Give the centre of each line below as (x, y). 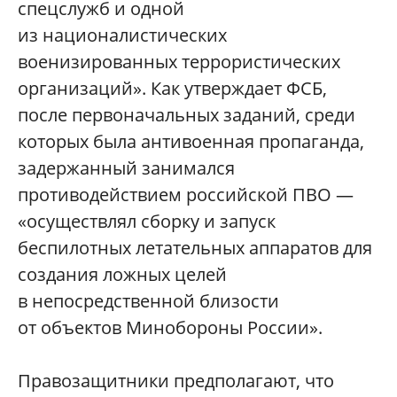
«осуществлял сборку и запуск (147, 221)
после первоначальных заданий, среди (187, 115)
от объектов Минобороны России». (170, 327)
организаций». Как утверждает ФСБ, (172, 88)
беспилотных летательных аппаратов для (195, 248)
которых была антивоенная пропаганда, (191, 141)
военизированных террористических (179, 62)
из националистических (122, 35)
